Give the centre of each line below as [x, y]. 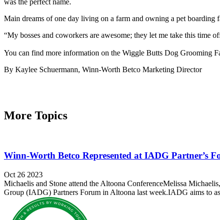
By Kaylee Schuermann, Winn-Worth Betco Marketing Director [103, 69]
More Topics [36, 116]
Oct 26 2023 [23, 174]
